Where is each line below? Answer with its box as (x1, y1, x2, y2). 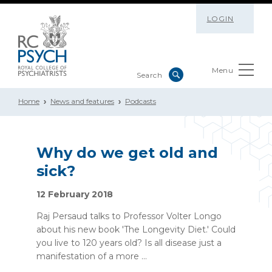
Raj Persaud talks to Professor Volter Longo (36, 211, 222, 222)
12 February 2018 (36, 189, 113, 200)
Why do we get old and (36, 144, 218, 161)
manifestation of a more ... (36, 251, 147, 262)
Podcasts (125, 97, 156, 106)
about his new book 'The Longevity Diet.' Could (36, 224, 236, 235)
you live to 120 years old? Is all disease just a (36, 237, 222, 248)
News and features (50, 97, 114, 106)
